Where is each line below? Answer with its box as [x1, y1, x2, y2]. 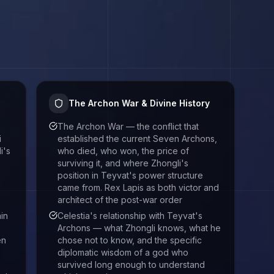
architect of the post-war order [57, 194, 182, 205]
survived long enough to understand [57, 259, 205, 270]
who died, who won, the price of [57, 146, 189, 156]
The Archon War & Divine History [68, 98, 210, 108]
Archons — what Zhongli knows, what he [57, 223, 221, 233]
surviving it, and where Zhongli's [57, 158, 188, 168]
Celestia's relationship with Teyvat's [57, 210, 202, 221]
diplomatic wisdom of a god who [57, 247, 188, 257]
